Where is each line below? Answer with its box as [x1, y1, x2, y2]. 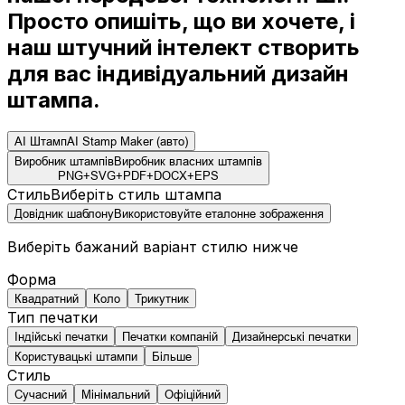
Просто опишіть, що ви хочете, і [7, 7, 355, 34]
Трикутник [135, 290, 189, 306]
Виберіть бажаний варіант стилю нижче [7, 237, 298, 256]
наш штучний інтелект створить [7, 33, 360, 61]
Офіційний [165, 386, 221, 401]
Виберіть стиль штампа [51, 184, 221, 203]
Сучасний [14, 386, 67, 401]
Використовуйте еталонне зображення [114, 205, 324, 221]
